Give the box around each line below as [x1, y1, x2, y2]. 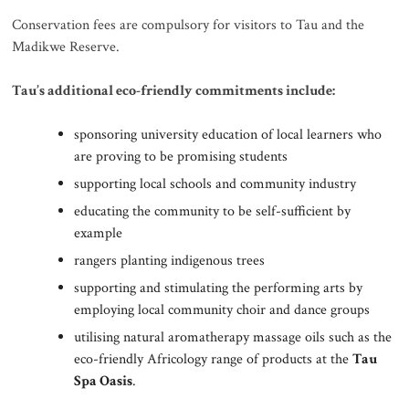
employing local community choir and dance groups [74, 300, 371, 320]
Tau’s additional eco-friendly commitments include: [12, 81, 336, 101]
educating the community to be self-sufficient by [74, 202, 351, 222]
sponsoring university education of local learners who [74, 125, 383, 145]
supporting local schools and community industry [74, 174, 357, 194]
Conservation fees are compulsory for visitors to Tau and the [12, 16, 365, 36]
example [74, 224, 123, 244]
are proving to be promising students [74, 147, 288, 167]
